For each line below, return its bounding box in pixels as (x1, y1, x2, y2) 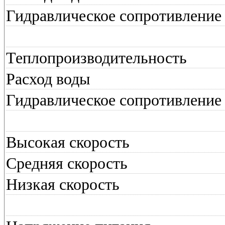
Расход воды (6, 70, 90, 88)
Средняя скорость (6, 154, 128, 172)
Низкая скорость (6, 175, 120, 193)
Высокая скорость (6, 133, 130, 151)
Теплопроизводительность (6, 49, 187, 67)
